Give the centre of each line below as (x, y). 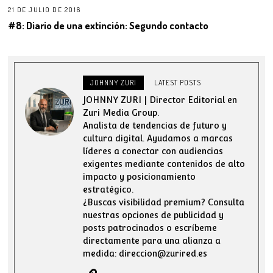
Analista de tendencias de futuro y (155, 125)
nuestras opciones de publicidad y (154, 215)
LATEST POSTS (178, 82)
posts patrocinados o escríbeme (150, 228)
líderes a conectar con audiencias (153, 151)
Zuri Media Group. (121, 112)
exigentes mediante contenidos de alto (164, 164)
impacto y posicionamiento (140, 176)
